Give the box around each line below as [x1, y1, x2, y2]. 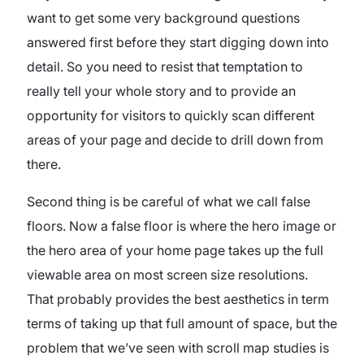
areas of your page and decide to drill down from [27, 131, 323, 148]
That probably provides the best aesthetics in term [27, 290, 329, 307]
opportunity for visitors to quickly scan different [27, 106, 314, 123]
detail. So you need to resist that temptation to [27, 58, 303, 75]
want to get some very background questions [27, 9, 300, 26]
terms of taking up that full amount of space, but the [27, 314, 337, 331]
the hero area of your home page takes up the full [27, 241, 323, 258]
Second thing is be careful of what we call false [27, 193, 310, 210]
